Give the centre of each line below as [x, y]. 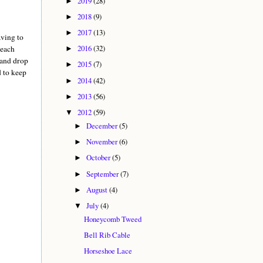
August [98, 189]
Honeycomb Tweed [113, 219]
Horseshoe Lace [108, 251]
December [103, 125]
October [100, 158]
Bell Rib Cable [107, 235]
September [104, 173]
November [103, 142]
